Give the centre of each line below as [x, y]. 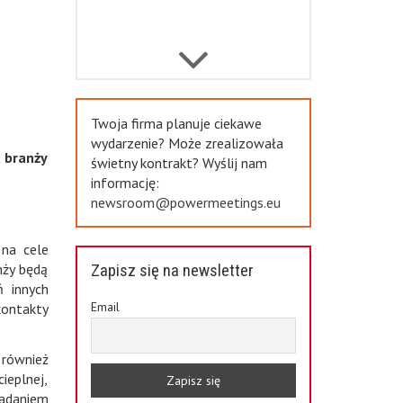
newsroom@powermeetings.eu [185, 202]
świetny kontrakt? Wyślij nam [179, 163]
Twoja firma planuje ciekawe [176, 123]
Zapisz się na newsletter [172, 271]
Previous [201, 85]
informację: [125, 183]
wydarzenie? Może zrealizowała [187, 143]
